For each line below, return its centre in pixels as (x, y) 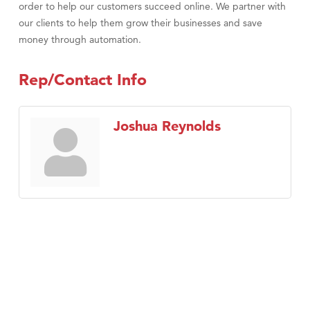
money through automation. (80, 40)
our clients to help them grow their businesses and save (140, 23)
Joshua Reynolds (167, 126)
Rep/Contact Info (83, 80)
